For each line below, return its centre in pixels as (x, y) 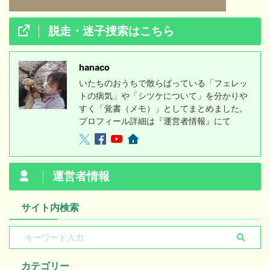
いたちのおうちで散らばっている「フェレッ (163, 83)
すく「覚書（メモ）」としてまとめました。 (163, 108)
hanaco (94, 67)
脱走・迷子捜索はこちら (111, 30)
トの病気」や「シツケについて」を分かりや (163, 95)
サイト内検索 (50, 207)
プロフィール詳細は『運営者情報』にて (155, 121)
